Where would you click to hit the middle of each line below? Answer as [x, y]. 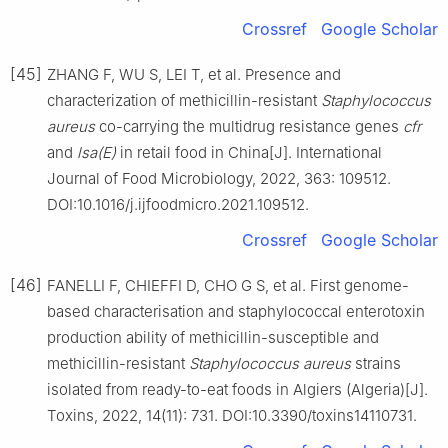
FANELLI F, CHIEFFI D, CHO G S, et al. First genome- [228, 285]
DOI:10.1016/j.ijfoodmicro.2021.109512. [178, 204]
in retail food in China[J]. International [249, 152]
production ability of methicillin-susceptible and [213, 337]
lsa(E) [96, 152]
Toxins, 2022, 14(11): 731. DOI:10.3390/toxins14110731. [232, 415]
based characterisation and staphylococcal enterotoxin [236, 311]
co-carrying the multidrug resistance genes [249, 126]
